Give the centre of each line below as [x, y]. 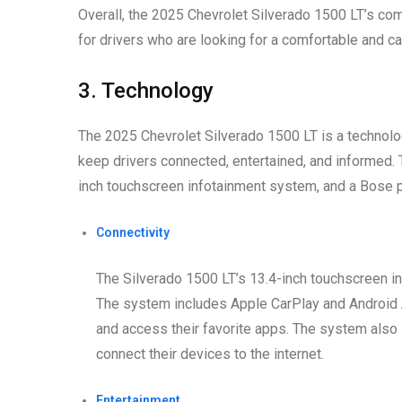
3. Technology [146, 91]
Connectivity [133, 233]
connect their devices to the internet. [210, 354]
